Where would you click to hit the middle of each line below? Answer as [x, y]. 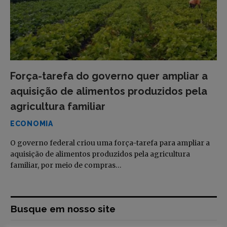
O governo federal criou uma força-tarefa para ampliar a [110, 143]
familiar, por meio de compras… [66, 165]
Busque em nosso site [63, 209]
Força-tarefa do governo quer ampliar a [109, 76]
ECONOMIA [32, 124]
